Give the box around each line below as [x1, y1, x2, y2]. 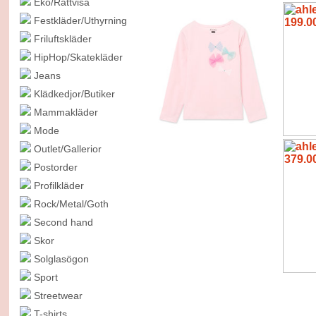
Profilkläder [33, 180, 87, 191]
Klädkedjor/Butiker [33, 88, 118, 99]
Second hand [33, 217, 96, 228]
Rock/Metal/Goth [33, 198, 111, 209]
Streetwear [33, 290, 85, 301]
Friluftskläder [33, 33, 95, 44]
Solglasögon [33, 253, 92, 265]
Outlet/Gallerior [33, 143, 104, 154]
